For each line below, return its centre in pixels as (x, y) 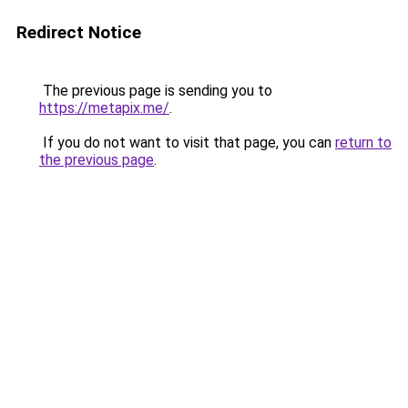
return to (363, 143)
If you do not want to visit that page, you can (187, 143)
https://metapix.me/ (104, 108)
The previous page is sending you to (156, 91)
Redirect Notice (79, 32)
